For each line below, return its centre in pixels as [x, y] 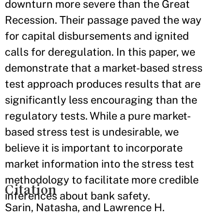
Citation [31, 190]
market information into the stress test [100, 164]
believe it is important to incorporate [94, 148]
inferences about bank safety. [77, 196]
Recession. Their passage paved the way [103, 20]
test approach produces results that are [103, 84]
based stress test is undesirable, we [92, 132]
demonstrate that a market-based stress [104, 68]
